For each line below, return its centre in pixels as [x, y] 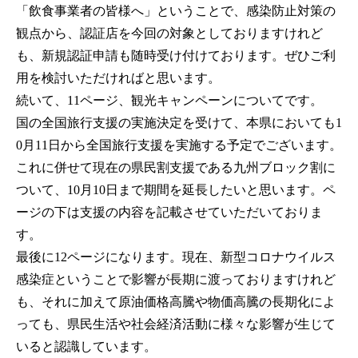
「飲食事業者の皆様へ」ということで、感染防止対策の [176, 11]
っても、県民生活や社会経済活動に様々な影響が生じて [176, 324]
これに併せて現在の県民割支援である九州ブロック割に [176, 168]
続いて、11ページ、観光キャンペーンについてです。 [169, 101]
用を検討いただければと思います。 [118, 78]
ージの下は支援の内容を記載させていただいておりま [169, 213]
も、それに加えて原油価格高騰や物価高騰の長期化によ [176, 302]
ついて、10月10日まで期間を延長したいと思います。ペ [176, 190]
